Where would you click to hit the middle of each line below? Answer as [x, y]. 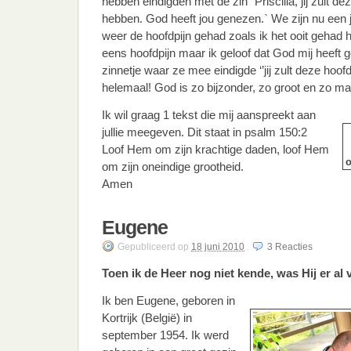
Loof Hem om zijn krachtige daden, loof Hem [215, 149]
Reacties [294, 247]
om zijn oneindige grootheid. [173, 166]
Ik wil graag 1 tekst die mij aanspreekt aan [209, 115]
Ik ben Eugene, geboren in [168, 300]
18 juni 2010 [218, 247]
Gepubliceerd [147, 247]
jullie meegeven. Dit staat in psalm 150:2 [204, 132]
